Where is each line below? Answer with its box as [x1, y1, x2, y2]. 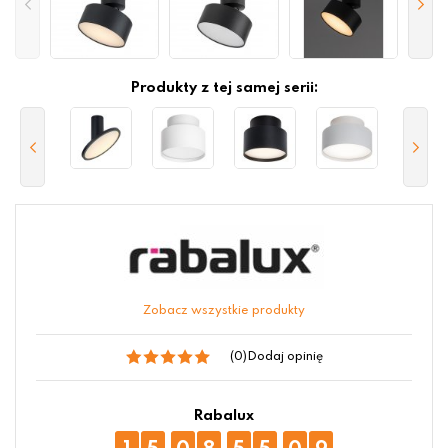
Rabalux [194, 409, 254, 424]
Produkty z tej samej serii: [130, 81, 318, 96]
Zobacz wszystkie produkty [143, 305, 305, 318]
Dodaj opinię [246, 351, 323, 364]
